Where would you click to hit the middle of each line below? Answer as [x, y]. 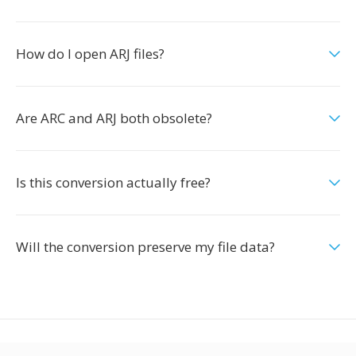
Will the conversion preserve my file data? [145, 247]
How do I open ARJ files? [90, 54]
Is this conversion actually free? [113, 182]
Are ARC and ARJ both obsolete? [114, 118]
